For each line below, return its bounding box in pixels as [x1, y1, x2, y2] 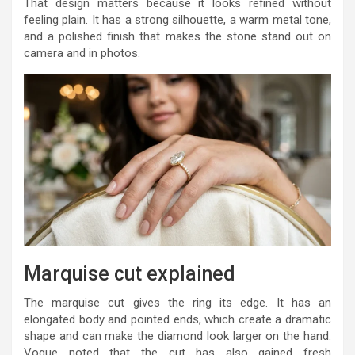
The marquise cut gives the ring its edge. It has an [24, 295, 331, 310]
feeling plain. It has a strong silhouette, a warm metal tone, [24, 13, 331, 27]
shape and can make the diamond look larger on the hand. [24, 328, 331, 343]
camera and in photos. [24, 46, 140, 60]
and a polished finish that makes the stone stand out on [24, 29, 331, 44]
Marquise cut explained [24, 261, 235, 285]
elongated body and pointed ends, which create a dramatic [24, 311, 331, 326]
